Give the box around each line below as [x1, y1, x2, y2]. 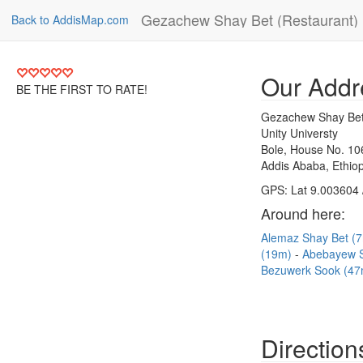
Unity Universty [261, 125, 338, 141]
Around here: [261, 203, 345, 224]
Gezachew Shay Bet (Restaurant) [141, 9, 358, 30]
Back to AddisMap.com [11, 11, 129, 28]
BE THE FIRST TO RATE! [16, 81, 147, 97]
